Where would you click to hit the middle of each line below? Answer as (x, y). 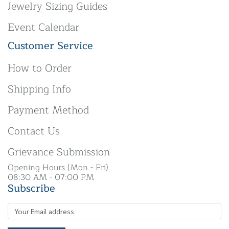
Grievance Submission (59, 152)
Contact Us (34, 131)
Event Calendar (43, 27)
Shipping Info (39, 89)
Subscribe (31, 188)
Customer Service (50, 46)
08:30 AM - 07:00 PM (51, 177)
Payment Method (48, 110)
